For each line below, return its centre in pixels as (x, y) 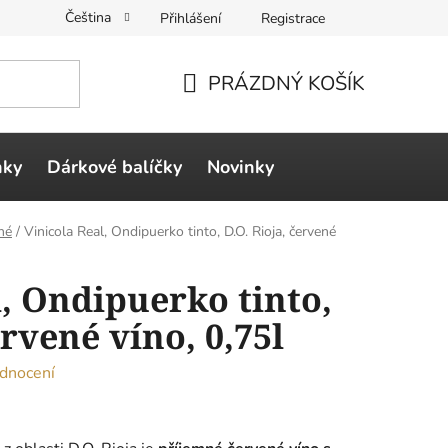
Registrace (293, 18)
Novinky (240, 166)
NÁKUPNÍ (226, 107)
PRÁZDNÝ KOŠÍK (286, 83)
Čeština (90, 17)
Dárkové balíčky (114, 166)
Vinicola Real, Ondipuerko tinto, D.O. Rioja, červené (180, 232)
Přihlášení (190, 18)
